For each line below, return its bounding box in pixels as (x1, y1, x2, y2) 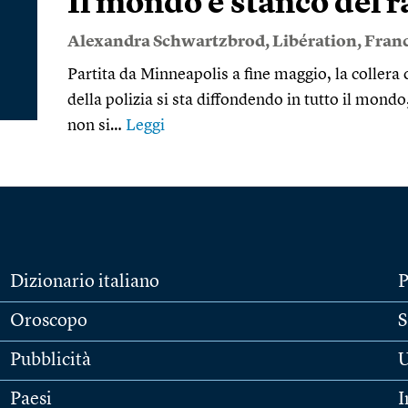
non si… (67, 117, 126, 134)
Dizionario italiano (9, 272, 159, 291)
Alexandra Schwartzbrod (67, 33, 265, 50)
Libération (272, 33, 357, 50)
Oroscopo (9, 311, 87, 331)
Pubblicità (9, 351, 91, 370)
